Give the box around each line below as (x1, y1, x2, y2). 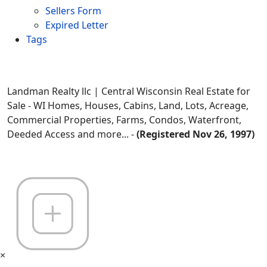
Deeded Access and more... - (7, 128, 136, 141)
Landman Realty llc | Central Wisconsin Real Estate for (7, 85, 250, 98)
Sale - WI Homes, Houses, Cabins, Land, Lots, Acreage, (7, 99, 249, 113)
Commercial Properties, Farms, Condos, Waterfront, (7, 113, 241, 127)
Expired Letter (45, 18, 108, 32)
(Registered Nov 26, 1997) (136, 128, 254, 141)
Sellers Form (45, 4, 101, 18)
